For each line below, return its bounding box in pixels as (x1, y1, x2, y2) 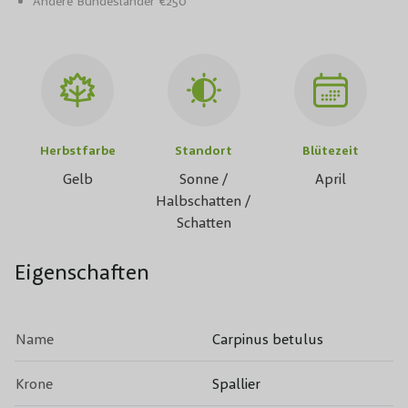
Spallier (212, 374, 260, 393)
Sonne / (178, 169, 229, 189)
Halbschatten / (156, 191, 252, 210)
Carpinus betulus (212, 330, 323, 349)
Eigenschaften (15, 258, 149, 286)
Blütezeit (301, 142, 359, 159)
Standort (175, 142, 233, 159)
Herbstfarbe (39, 142, 116, 159)
